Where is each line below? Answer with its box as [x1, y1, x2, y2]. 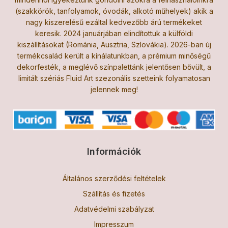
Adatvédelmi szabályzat [74, 204, 154, 213]
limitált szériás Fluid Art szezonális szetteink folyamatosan [18, 73, 210, 82]
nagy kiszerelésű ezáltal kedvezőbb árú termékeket [26, 17, 202, 26]
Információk [87, 146, 141, 157]
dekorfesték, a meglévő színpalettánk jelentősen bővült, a [17, 62, 211, 71]
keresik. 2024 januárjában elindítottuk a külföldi [35, 28, 193, 38]
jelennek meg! [90, 84, 138, 94]
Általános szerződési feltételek [62, 174, 166, 183]
